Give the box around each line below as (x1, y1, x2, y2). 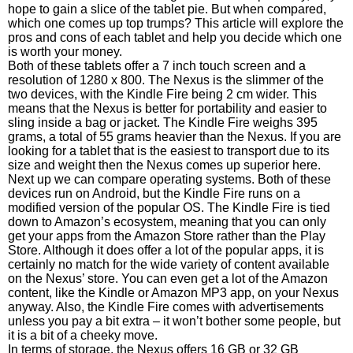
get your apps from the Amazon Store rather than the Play (8, 229, 325, 243)
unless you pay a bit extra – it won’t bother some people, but (8, 314, 340, 328)
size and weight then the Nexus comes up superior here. (8, 158, 321, 172)
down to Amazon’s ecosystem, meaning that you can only (8, 215, 326, 229)
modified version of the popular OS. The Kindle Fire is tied (8, 201, 330, 214)
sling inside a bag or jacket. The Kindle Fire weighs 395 (8, 116, 318, 129)
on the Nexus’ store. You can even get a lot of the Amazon (8, 272, 328, 285)
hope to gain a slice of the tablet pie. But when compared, (8, 2, 326, 16)
